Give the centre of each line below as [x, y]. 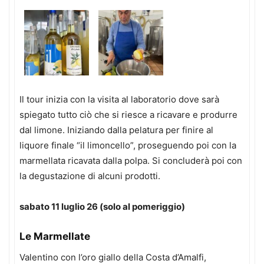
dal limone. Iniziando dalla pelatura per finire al [116, 130]
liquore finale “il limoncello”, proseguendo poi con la [128, 145]
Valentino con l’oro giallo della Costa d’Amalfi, [113, 257]
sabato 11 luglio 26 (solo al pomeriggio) [102, 206]
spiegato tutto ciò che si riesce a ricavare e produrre [128, 114]
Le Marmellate [55, 236]
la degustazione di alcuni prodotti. [90, 176]
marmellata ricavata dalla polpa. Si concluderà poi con [131, 160]
